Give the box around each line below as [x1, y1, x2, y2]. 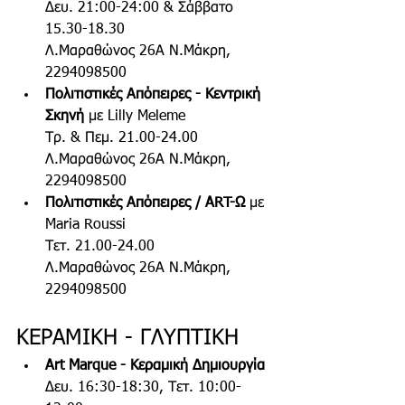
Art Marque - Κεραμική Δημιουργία [45, 359, 265, 374]
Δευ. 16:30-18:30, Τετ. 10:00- [45, 381, 241, 396]
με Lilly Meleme [89, 109, 185, 125]
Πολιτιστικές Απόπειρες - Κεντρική [45, 88, 265, 103]
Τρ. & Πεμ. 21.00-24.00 [45, 131, 207, 146]
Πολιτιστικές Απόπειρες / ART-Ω [45, 196, 250, 212]
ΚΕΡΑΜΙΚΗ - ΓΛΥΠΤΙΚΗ [16, 327, 239, 350]
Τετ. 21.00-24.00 [45, 240, 159, 255]
